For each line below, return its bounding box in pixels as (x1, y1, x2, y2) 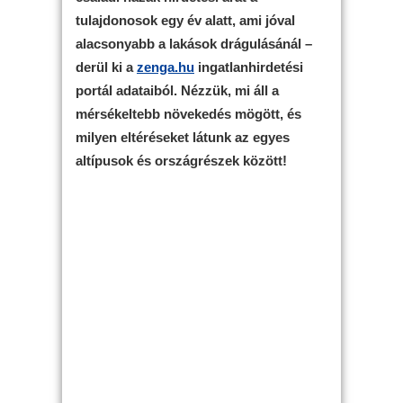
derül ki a (76, 58, 137, 75)
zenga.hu (137, 58, 194, 75)
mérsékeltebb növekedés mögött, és (76, 105, 301, 121)
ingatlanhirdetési (194, 58, 303, 75)
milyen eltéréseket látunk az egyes (76, 129, 290, 145)
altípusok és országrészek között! (76, 152, 287, 168)
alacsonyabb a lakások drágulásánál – (76, 35, 312, 51)
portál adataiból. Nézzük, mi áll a (76, 82, 279, 98)
